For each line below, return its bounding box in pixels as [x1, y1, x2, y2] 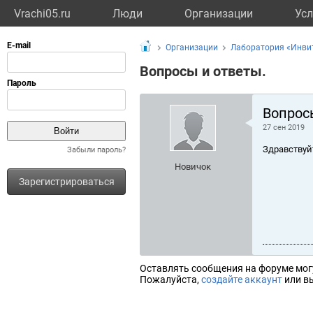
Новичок [175, 161, 211, 172]
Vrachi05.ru [14, 7, 71, 20]
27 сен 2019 [263, 123, 305, 132]
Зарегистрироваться [18, 176, 115, 187]
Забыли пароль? [67, 145, 126, 154]
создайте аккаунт [201, 274, 282, 285]
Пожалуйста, [140, 274, 201, 285]
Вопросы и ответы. [140, 63, 266, 80]
